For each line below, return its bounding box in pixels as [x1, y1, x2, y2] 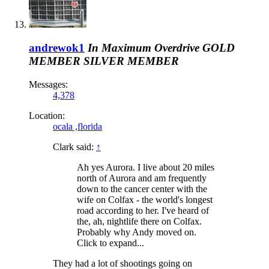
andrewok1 [29, 41, 85, 54]
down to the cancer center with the [77, 183, 207, 194]
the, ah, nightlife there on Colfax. [77, 216, 202, 226]
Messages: [29, 79, 68, 89]
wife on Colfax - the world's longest [77, 194, 213, 205]
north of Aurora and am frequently [77, 172, 207, 183]
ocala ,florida [53, 121, 102, 131]
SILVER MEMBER [83, 54, 179, 67]
